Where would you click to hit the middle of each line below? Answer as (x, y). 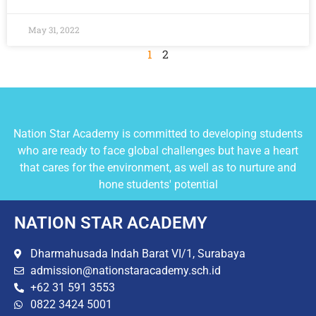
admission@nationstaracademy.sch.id (125, 271)
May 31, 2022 (54, 30)
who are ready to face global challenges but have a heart (158, 151)
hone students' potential (158, 185)
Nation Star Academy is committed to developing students (158, 134)
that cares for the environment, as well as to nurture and (158, 168)
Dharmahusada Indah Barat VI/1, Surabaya (138, 254)
